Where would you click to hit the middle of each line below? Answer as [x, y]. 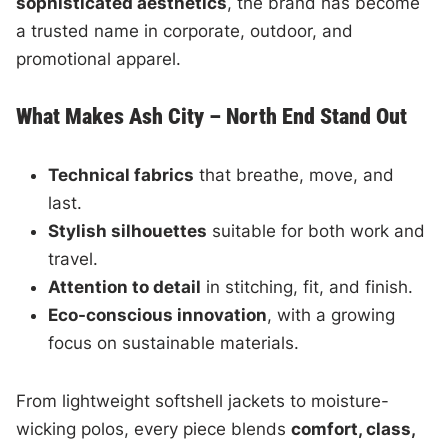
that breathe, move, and [294, 174]
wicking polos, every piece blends [154, 428]
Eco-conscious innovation [158, 314]
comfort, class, [353, 428]
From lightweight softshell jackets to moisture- [203, 400]
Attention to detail [125, 286]
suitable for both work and [316, 230]
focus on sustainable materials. [174, 342]
